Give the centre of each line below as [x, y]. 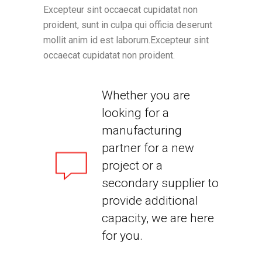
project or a [132, 166]
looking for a [135, 113]
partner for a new [148, 148]
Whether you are [146, 95]
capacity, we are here [158, 218]
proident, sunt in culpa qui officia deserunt [128, 25]
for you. [122, 236]
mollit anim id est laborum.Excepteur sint [126, 40]
